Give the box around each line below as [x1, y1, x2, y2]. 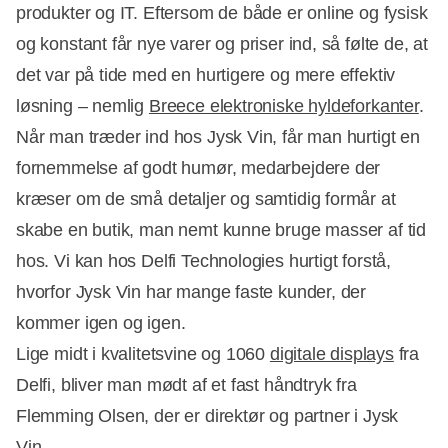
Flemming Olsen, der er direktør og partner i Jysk [16, 406, 399, 427]
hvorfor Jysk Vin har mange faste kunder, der [16, 282, 367, 303]
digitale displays [269, 344, 394, 365]
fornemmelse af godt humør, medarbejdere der [16, 158, 381, 179]
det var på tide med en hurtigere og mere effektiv [16, 65, 396, 86]
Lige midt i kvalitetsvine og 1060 [16, 344, 270, 365]
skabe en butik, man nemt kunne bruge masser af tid [16, 220, 427, 241]
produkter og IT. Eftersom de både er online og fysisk [16, 3, 428, 24]
